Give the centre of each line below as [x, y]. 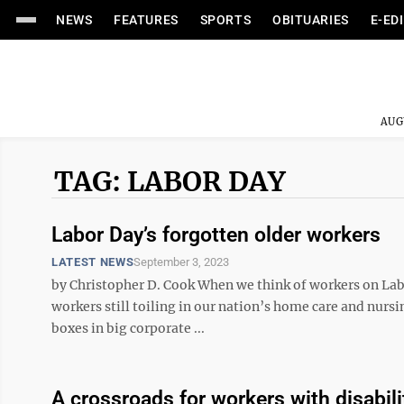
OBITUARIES [311, 20]
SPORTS [225, 20]
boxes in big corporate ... [128, 328]
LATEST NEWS [93, 262]
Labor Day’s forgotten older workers [216, 235]
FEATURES [146, 20]
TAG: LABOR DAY [170, 181]
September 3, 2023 [182, 262]
